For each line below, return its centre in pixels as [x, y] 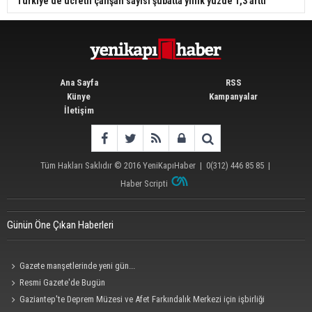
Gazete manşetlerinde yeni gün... [78, 266]
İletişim [79, 111]
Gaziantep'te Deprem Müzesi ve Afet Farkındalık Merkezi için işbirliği [142, 299]
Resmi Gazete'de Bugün [63, 283]
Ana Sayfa [79, 83]
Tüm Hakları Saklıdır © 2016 [91, 166]
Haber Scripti [145, 184]
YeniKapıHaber [169, 166]
